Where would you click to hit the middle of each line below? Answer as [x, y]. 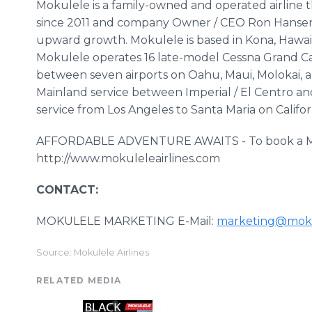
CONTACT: [67, 190]
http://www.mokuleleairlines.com [128, 158]
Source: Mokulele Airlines [93, 252]
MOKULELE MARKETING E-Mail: [126, 221]
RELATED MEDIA [79, 280]
